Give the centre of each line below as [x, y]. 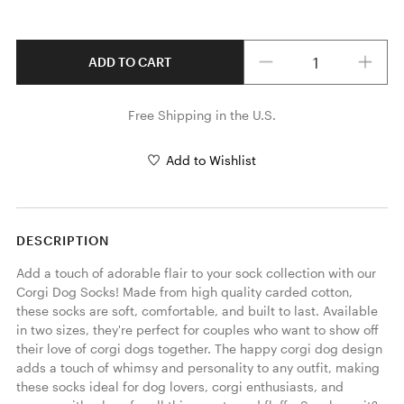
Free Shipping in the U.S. [202, 115]
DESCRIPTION [62, 240]
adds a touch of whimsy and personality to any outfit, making [197, 367]
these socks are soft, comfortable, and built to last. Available [197, 310]
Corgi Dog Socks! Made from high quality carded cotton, [184, 291]
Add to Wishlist [211, 161]
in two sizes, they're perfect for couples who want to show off [197, 329]
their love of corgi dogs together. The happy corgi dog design [199, 348]
